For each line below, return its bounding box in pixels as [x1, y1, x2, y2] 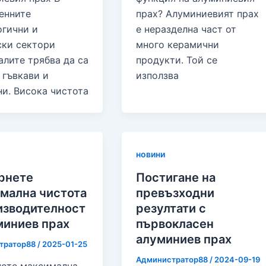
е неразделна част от [136, 23, 237, 35]
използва [136, 69, 179, 81]
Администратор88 [136, 254, 210, 264]
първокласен [136, 216, 214, 231]
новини [136, 148, 166, 159]
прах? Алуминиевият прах [136, 7, 259, 20]
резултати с [136, 201, 207, 216]
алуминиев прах [136, 232, 232, 246]
